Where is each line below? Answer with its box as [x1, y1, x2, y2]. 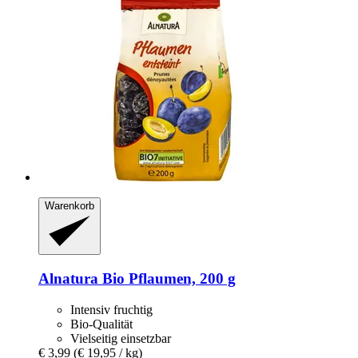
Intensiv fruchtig [70, 302, 153, 316]
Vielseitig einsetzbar [70, 331, 171, 345]
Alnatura [38, 270, 98, 287]
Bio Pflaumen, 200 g [98, 270, 236, 287]
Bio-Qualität [70, 316, 133, 331]
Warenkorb [45, 199, 94, 212]
